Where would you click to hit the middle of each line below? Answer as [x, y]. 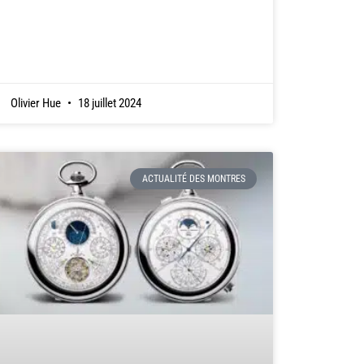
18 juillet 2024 [108, 103]
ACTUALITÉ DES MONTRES [193, 179]
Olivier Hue [37, 103]
